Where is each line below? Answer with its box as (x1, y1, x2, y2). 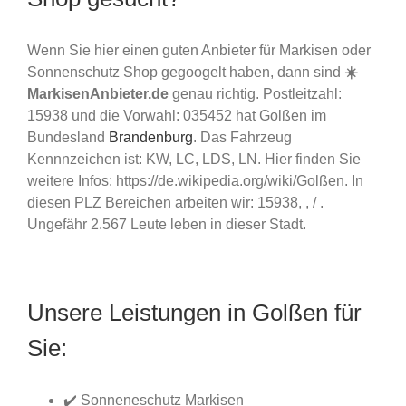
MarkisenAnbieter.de (27, 85, 169, 101)
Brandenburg (109, 129, 193, 145)
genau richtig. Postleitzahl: (169, 85, 342, 101)
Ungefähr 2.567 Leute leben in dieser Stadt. (27, 216, 306, 232)
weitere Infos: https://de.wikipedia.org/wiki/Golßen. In (27, 172, 363, 188)
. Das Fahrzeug (193, 129, 292, 145)
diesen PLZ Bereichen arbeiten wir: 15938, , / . (27, 194, 324, 210)
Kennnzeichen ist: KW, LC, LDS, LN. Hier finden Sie (27, 150, 361, 167)
